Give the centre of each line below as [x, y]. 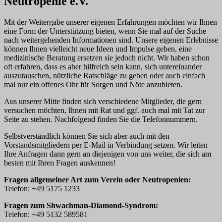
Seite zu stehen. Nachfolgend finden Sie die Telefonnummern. [101, 119]
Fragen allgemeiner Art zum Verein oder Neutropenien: [97, 180]
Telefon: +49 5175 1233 [42, 189]
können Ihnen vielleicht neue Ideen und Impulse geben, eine [98, 49]
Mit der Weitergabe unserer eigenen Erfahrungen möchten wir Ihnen [111, 22]
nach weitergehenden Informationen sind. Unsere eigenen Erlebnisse [111, 40]
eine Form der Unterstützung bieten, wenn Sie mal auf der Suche [105, 31]
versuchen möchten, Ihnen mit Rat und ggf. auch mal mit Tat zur [105, 111]
